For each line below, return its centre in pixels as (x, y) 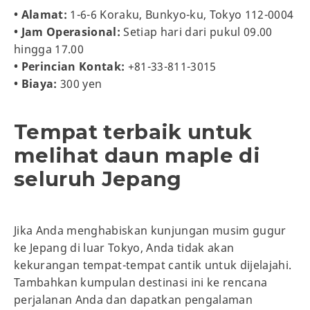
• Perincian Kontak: (70, 66)
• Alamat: (41, 14)
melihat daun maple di (137, 155)
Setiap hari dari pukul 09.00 (197, 31)
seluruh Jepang (98, 179)
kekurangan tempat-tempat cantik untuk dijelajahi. (153, 265)
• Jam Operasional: (67, 31)
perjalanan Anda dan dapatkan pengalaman (134, 299)
